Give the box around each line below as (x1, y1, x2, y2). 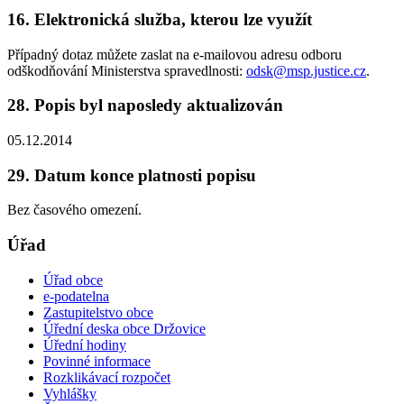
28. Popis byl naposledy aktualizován (7, 96, 283, 115)
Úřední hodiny (43, 336, 126, 353)
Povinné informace (43, 353, 151, 369)
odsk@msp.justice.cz (246, 62, 366, 78)
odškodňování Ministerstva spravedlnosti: (7, 62, 246, 78)
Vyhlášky (43, 385, 96, 401)
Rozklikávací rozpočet (43, 369, 170, 385)
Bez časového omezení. (7, 202, 142, 218)
